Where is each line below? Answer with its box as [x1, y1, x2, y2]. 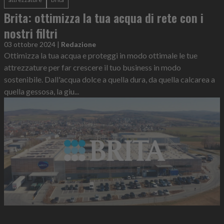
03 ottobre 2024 [4, 40, 55, 49]
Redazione [61, 40, 96, 49]
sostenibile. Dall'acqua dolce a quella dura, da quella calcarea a [4, 74, 215, 84]
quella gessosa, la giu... [4, 86, 79, 96]
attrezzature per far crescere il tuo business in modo [4, 62, 181, 72]
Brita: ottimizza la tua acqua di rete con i [4, 8, 203, 27]
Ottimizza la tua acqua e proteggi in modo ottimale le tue [4, 50, 197, 60]
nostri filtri [4, 24, 57, 42]
